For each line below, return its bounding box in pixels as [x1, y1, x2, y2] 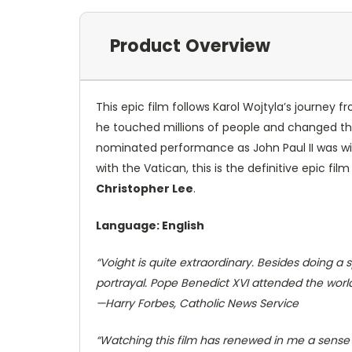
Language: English [96, 217, 204, 233]
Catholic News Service [176, 295, 299, 311]
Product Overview [109, 33, 270, 58]
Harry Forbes [105, 295, 174, 311]
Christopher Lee [96, 180, 193, 196]
